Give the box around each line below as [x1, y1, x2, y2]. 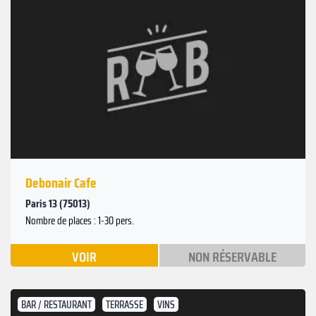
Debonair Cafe [25, 171, 97, 194]
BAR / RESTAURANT [21, 296, 92, 313]
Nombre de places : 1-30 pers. [25, 212, 134, 229]
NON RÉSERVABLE [188, 245, 276, 268]
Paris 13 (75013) [25, 194, 90, 212]
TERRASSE [106, 296, 143, 313]
